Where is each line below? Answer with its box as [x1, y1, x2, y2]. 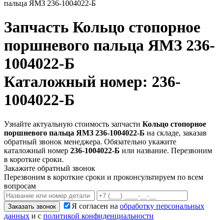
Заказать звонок [8, 202, 56, 210]
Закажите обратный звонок [4, 164, 95, 172]
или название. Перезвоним [120, 146, 212, 155]
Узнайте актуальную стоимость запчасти [4, 119, 142, 128]
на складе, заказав [145, 128, 207, 137]
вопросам [4, 181, 36, 190]
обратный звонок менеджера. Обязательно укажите [4, 137, 176, 146]
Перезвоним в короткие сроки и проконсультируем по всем [4, 172, 203, 181]
